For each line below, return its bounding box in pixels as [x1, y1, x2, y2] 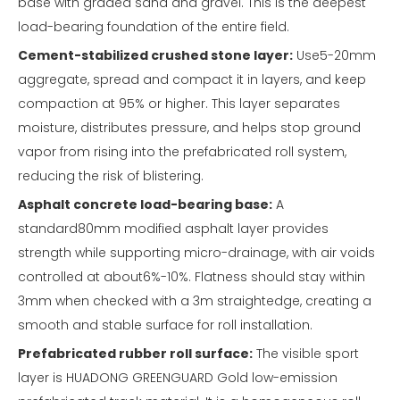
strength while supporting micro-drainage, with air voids [18, 244, 375, 262]
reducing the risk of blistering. [18, 167, 204, 186]
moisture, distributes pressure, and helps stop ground [18, 119, 361, 137]
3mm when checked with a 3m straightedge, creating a [18, 292, 371, 311]
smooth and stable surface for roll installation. [18, 316, 312, 335]
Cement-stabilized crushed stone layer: [18, 46, 293, 65]
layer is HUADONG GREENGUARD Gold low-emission [18, 369, 337, 387]
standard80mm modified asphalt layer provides [18, 220, 329, 238]
